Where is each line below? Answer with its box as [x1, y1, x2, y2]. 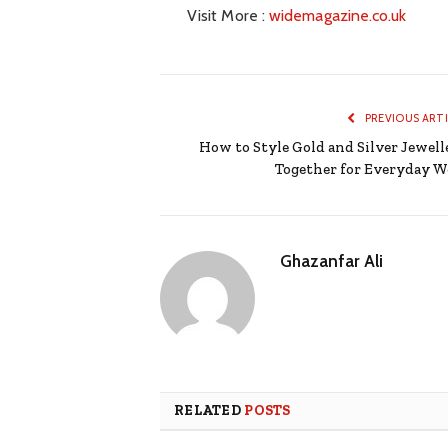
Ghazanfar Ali [280, 250, 383, 271]
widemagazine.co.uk [269, 5, 407, 25]
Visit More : [186, 5, 270, 25]
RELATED [174, 401, 245, 419]
